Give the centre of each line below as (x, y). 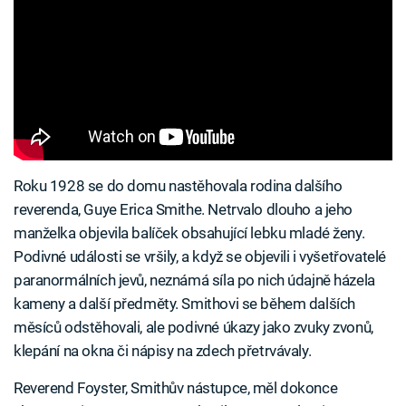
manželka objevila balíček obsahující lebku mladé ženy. (189, 233)
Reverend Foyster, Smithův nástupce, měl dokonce (176, 388)
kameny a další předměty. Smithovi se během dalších (184, 304)
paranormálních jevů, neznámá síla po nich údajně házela (194, 280)
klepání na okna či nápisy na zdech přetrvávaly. (163, 351)
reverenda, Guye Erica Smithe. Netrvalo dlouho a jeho (184, 210)
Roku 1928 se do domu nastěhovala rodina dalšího (178, 186)
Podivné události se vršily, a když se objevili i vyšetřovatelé (200, 257)
